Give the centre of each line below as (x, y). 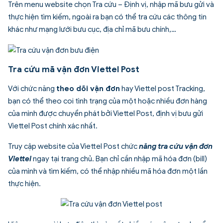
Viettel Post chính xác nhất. (53, 126)
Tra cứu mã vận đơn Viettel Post (74, 69)
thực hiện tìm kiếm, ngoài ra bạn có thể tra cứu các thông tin (107, 17)
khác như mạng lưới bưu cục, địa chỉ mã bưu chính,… (92, 29)
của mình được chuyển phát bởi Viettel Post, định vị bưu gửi (106, 113)
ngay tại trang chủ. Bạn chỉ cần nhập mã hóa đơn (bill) (119, 159)
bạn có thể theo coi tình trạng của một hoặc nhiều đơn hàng (108, 101)
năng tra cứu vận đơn (176, 146)
